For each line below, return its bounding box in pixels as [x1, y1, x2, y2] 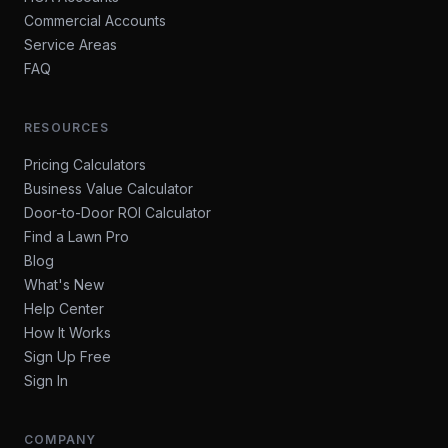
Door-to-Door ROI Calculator [24, 204, 211, 221]
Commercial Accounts [24, 12, 166, 29]
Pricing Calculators [24, 156, 146, 173]
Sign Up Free [24, 348, 111, 365]
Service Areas [24, 36, 117, 53]
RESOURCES [24, 120, 109, 135]
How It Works [24, 324, 111, 341]
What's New [24, 276, 104, 293]
